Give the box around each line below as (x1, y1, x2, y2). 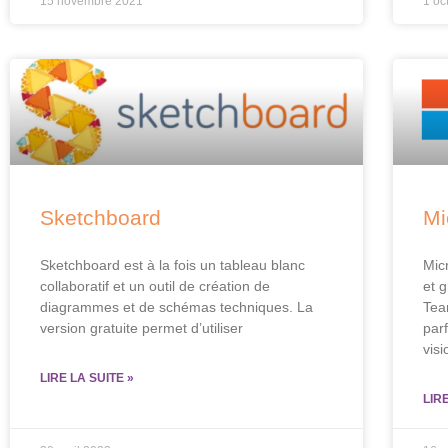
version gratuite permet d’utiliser (40, 319, 243, 336)
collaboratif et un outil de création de (40, 277, 270, 294)
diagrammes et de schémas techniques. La (40, 298, 313, 315)
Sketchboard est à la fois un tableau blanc (40, 256, 305, 273)
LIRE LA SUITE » (40, 370, 134, 385)
